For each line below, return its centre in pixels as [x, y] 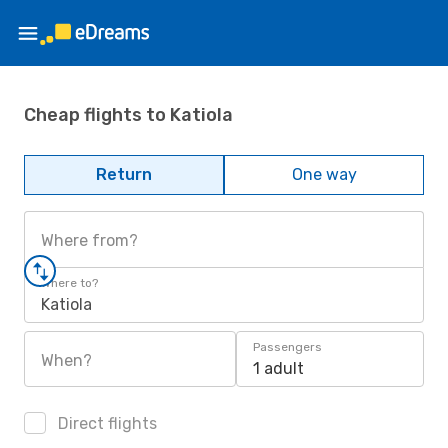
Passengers [287, 347]
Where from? [89, 240]
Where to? [69, 283]
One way [324, 174]
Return [124, 174]
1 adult [278, 368]
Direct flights [105, 423]
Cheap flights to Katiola [128, 114]
